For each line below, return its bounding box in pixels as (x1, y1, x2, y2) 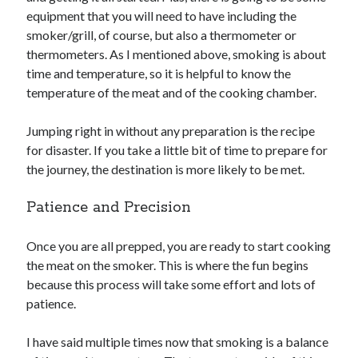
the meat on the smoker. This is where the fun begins (26, 257, 309, 273)
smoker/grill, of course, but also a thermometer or (26, 27, 297, 43)
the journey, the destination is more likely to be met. (26, 161, 305, 177)
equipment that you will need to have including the (26, 8, 297, 24)
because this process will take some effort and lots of (26, 276, 316, 292)
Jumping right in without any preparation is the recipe (26, 123, 316, 139)
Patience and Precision (26, 198, 192, 218)
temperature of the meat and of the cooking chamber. (26, 85, 317, 101)
